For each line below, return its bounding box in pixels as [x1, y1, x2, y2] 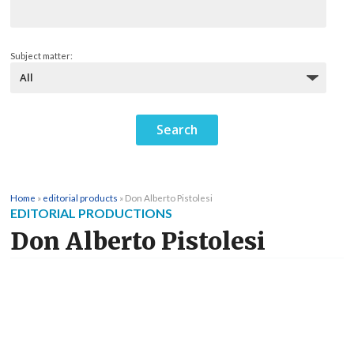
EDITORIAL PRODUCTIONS [10, 205, 172, 221]
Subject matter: [10, 51, 73, 62]
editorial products [43, 192, 118, 204]
